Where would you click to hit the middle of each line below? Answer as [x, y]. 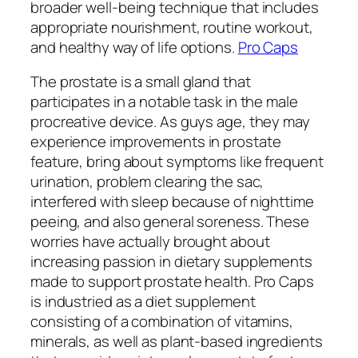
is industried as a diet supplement [143, 302]
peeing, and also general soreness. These [170, 222]
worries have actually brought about [150, 242]
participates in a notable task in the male [164, 102]
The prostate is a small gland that [141, 82]
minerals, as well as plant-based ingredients [177, 342]
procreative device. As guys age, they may [170, 122]
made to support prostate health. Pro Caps [172, 282]
